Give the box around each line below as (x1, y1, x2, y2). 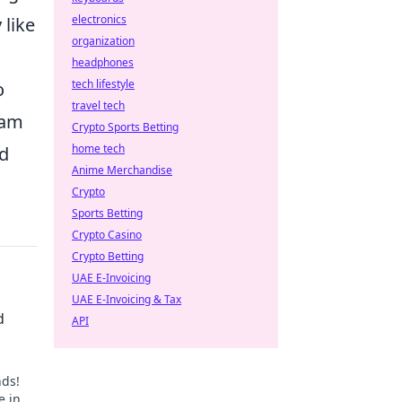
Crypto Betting (72, 249, 144, 264)
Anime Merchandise (72, 162, 172, 178)
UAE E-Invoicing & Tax (72, 292, 181, 307)
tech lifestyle (72, 76, 135, 92)
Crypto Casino (72, 227, 142, 242)
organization (72, 33, 135, 48)
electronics (72, 12, 127, 27)
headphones (72, 55, 134, 70)
